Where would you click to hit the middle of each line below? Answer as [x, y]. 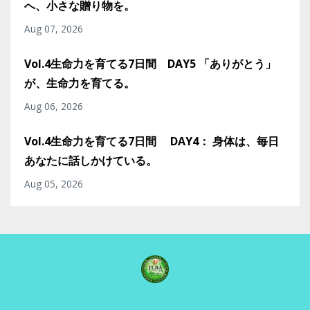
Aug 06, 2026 [54, 107]
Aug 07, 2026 [54, 29]
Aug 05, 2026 [54, 184]
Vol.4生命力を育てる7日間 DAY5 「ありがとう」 [150, 64]
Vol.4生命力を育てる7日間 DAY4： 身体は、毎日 [152, 142]
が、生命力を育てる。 [80, 83]
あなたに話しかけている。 [91, 161]
